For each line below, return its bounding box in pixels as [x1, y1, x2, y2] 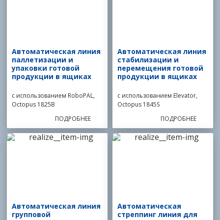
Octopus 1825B [11, 100, 55, 109]
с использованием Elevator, [117, 91, 197, 100]
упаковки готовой [11, 63, 80, 73]
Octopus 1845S [117, 100, 160, 109]
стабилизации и [117, 55, 179, 64]
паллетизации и [11, 55, 73, 64]
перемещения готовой [117, 63, 203, 73]
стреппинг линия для [117, 210, 197, 219]
